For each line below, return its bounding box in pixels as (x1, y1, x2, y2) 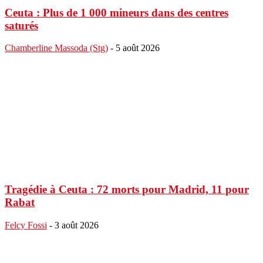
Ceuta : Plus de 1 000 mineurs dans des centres (5, 6, 228, 19)
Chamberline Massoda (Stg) (5, 43, 108, 53)
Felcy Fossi (5, 220, 47, 230)
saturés (5, 19, 38, 32)
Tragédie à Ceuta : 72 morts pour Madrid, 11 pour (5, 183, 249, 196)
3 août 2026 (55, 220, 99, 230)
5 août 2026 (116, 43, 160, 53)
